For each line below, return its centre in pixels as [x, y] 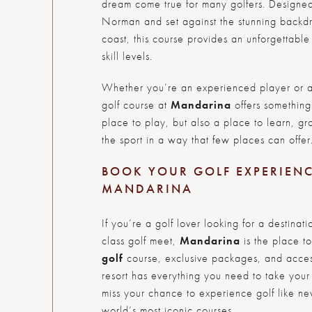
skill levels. [127, 56]
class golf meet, [140, 240]
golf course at [136, 104]
